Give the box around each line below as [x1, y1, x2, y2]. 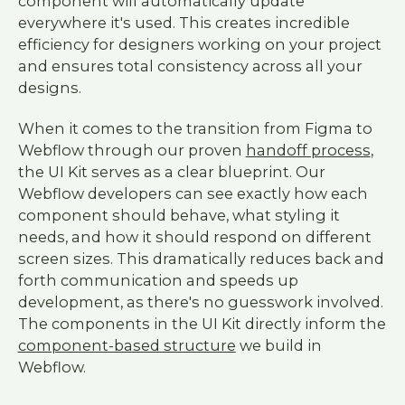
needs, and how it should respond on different [17, 227, 372, 246]
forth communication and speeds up [17, 270, 298, 289]
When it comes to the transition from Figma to [17, 118, 372, 137]
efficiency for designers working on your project [17, 35, 381, 54]
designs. [17, 79, 81, 98]
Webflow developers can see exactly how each [17, 184, 368, 202]
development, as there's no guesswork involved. [17, 292, 383, 311]
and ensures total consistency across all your [17, 57, 363, 76]
